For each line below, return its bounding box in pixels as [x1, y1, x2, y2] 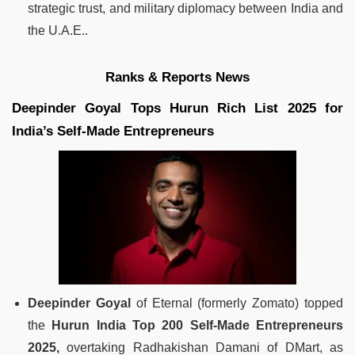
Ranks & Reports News [105, 69, 250, 85]
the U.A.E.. [28, 23, 88, 37]
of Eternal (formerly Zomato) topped [130, 296, 344, 310]
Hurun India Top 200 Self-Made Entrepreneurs [52, 318, 344, 332]
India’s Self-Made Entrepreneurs [12, 123, 214, 139]
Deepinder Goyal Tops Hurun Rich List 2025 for [12, 100, 343, 116]
